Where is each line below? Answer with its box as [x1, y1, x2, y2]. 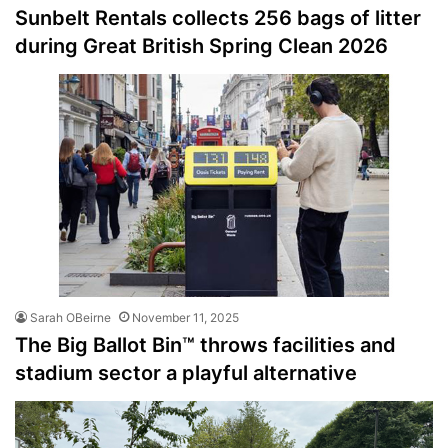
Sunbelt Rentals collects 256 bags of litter [15, 5, 421, 30]
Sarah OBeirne [30, 309, 111, 325]
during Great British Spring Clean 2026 [15, 33, 388, 58]
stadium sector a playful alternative [15, 360, 357, 385]
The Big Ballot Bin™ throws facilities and [15, 332, 396, 357]
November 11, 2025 [132, 309, 239, 325]
